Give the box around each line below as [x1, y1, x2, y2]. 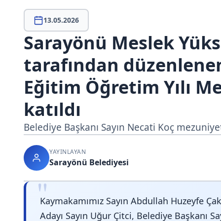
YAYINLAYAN [49, 147, 86, 156]
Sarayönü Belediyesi [49, 157, 129, 168]
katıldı [24, 97, 81, 121]
